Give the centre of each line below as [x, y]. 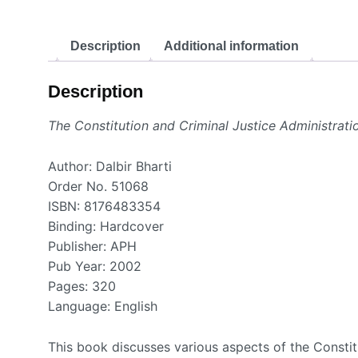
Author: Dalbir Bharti [110, 167]
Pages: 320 [82, 286]
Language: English [103, 306]
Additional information [231, 46]
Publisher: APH [92, 247]
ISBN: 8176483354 [104, 207]
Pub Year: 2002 [95, 267]
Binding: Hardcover [106, 227]
